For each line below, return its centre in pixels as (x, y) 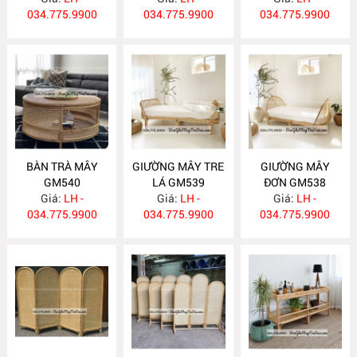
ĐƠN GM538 (295, 182)
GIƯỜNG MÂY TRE (178, 166)
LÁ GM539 (178, 182)
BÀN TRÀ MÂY (62, 166)
